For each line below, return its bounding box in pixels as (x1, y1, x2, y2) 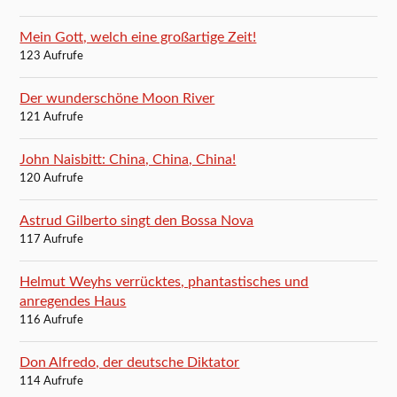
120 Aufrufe (19, 173, 84, 185)
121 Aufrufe (19, 112, 84, 124)
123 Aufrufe (19, 51, 84, 63)
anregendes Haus (19, 294, 127, 309)
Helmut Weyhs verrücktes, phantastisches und (19, 275, 309, 290)
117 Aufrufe (19, 234, 84, 246)
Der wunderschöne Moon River (19, 91, 215, 106)
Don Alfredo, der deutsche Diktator (19, 355, 240, 370)
